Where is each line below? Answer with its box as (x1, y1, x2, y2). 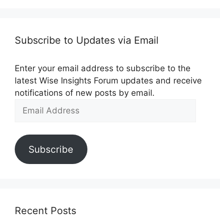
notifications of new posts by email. (15, 87, 155, 98)
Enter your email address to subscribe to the (15, 63, 191, 73)
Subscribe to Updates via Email (15, 34, 159, 46)
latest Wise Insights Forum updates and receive (15, 75, 202, 85)
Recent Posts (15, 204, 76, 217)
